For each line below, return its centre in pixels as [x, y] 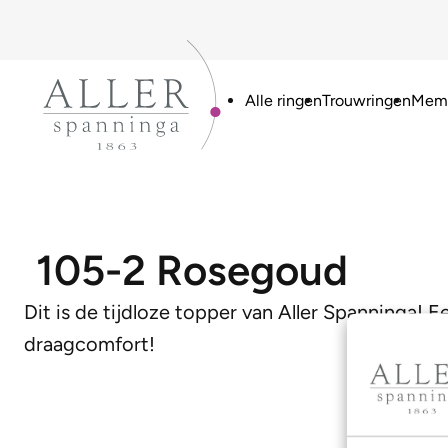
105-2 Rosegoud [192, 270]
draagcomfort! [89, 344]
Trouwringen [366, 100]
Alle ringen [283, 100]
